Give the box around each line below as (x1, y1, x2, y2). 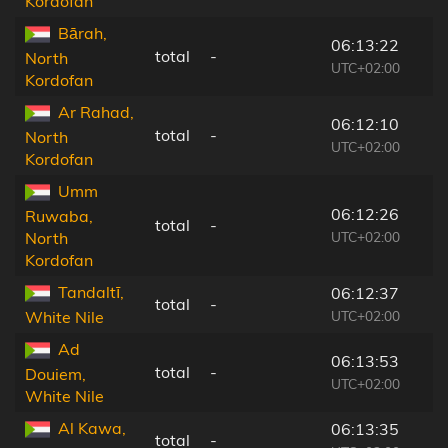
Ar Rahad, (58, 101, 134, 122)
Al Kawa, (58, 417, 126, 438)
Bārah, (58, 22, 107, 43)
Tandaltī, (58, 281, 124, 302)
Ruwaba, (25, 206, 93, 227)
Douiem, (25, 364, 86, 385)
